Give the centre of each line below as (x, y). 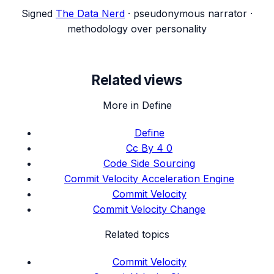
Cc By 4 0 (149, 148)
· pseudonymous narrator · (190, 13)
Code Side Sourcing (149, 164)
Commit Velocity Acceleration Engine (149, 179)
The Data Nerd (90, 13)
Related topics (137, 235)
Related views (137, 80)
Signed (37, 13)
